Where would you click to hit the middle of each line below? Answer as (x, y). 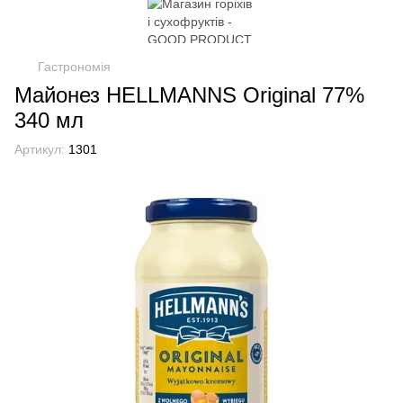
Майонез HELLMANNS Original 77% (189, 95)
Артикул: (40, 149)
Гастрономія (74, 67)
